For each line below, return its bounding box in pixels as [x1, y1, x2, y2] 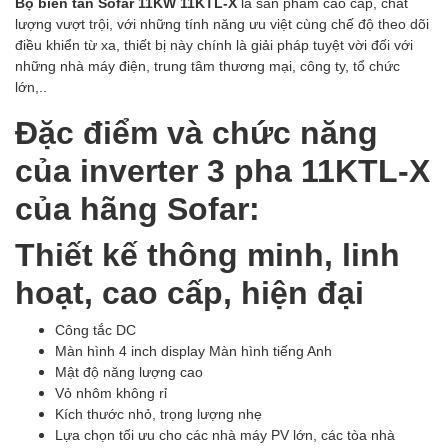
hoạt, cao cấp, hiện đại [15, 272, 364, 311]
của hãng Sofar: [15, 188, 260, 227]
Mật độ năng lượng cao [55, 363, 203, 380]
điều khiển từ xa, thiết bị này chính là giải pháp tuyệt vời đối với [15, 36, 413, 53]
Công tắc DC [55, 321, 136, 338]
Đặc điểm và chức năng [15, 112, 378, 151]
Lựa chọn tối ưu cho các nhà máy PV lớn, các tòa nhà [55, 426, 395, 443]
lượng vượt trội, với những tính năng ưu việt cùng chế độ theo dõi [15, 15, 429, 32]
